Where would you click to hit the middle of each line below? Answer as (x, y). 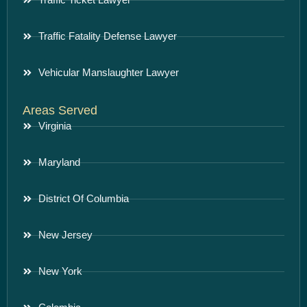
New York (60, 271)
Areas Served (60, 111)
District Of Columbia (83, 199)
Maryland (59, 162)
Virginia (54, 126)
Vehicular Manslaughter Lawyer (108, 73)
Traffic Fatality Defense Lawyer (107, 36)
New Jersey (65, 235)
